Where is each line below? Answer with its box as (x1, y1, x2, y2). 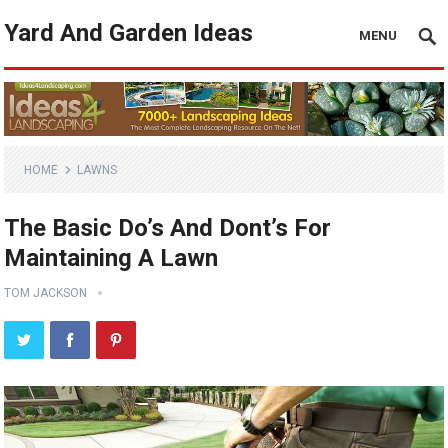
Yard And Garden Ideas (4, 19, 254, 47)
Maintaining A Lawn (4, 244, 219, 273)
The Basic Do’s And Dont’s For (4, 214, 332, 243)
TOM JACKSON (4, 286, 88, 301)
